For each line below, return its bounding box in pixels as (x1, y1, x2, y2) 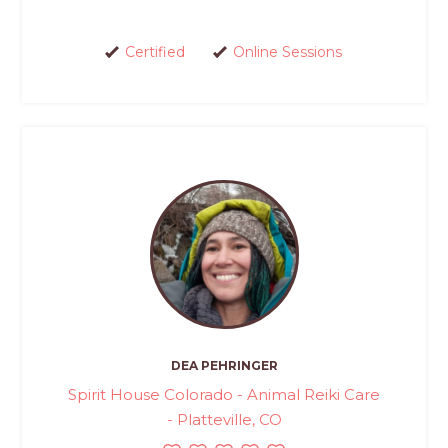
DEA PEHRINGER (170, 357, 278, 373)
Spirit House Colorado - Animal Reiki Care (68, 384, 380, 404)
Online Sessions (233, 43, 342, 62)
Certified (125, 43, 185, 62)
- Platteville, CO (166, 409, 282, 429)
